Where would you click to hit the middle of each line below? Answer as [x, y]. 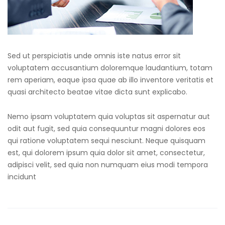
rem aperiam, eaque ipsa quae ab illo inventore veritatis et [110, 80]
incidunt [22, 177]
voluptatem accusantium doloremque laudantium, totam [110, 68]
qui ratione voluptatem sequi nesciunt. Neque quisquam [106, 141]
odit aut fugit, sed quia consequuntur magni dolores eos [106, 129]
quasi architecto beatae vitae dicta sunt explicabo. [97, 92]
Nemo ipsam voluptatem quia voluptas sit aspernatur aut [109, 117]
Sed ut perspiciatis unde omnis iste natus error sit [94, 56]
